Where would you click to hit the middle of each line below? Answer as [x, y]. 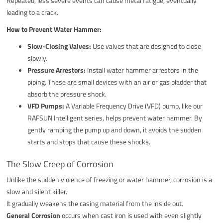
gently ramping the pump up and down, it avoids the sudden [115, 129]
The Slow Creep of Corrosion [60, 164]
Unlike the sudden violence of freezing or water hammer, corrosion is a [110, 179]
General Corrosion [34, 215]
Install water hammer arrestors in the [142, 70]
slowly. [38, 58]
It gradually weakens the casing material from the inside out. [95, 203]
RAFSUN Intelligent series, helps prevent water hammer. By [115, 117]
